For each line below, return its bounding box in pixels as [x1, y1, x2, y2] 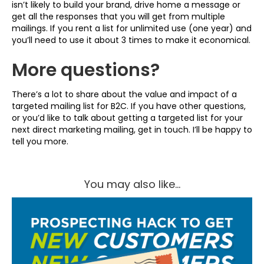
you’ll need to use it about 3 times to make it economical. [12, 34, 250, 46]
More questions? [12, 58, 160, 82]
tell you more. [12, 136, 68, 147]
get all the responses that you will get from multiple [12, 11, 225, 22]
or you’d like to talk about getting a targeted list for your [12, 112, 243, 124]
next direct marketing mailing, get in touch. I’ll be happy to [12, 124, 252, 136]
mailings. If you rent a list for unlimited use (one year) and [12, 22, 252, 34]
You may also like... [84, 177, 180, 192]
